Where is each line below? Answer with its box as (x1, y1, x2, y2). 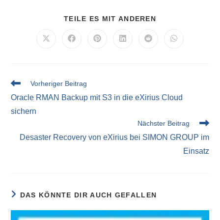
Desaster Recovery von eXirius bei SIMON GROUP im (19, 133, 209, 141)
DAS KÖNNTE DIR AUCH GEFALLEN (20, 191, 157, 199)
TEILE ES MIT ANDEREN (64, 14, 156, 23)
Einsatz (183, 146, 209, 155)
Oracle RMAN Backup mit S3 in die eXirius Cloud (11, 93, 183, 102)
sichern (11, 107, 37, 115)
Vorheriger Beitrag (30, 79, 87, 87)
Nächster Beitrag (137, 119, 190, 127)
